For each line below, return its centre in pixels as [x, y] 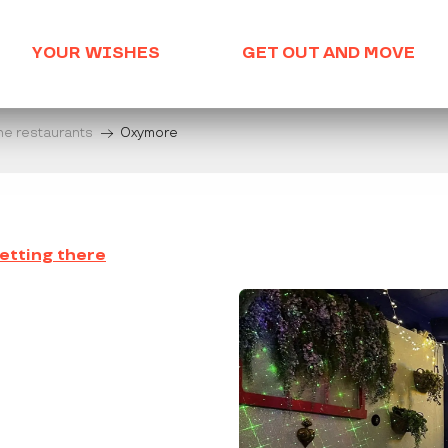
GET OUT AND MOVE [328, 54]
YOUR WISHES [96, 54]
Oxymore [149, 133]
